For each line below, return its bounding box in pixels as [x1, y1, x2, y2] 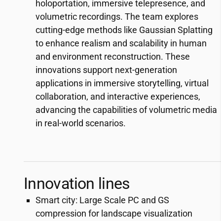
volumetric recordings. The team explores [36, 11, 198, 22]
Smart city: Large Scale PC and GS [36, 195, 169, 205]
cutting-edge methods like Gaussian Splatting [36, 25, 213, 35]
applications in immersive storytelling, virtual [36, 78, 209, 88]
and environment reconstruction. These [36, 51, 190, 62]
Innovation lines [24, 174, 130, 193]
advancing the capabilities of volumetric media [36, 105, 217, 115]
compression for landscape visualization [36, 208, 192, 219]
